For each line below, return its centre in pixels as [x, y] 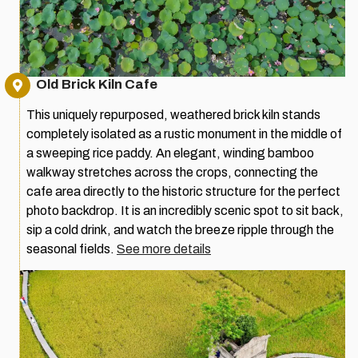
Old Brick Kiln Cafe [97, 84]
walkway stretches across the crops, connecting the [172, 172]
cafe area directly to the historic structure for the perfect [183, 191]
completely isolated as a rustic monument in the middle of [184, 133]
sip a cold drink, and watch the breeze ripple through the [180, 229]
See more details [164, 249]
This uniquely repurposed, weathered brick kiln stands [173, 114]
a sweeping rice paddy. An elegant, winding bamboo [170, 153]
